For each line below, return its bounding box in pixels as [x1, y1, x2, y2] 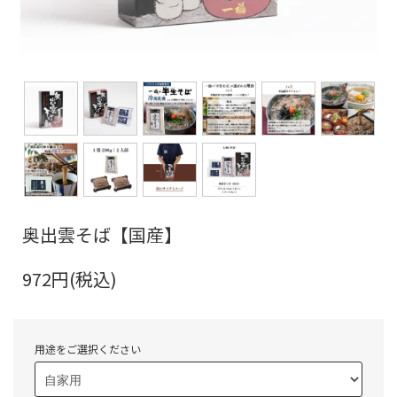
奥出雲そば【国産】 [22, 222, 182, 247]
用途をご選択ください [34, 341, 141, 356]
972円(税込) [22, 266, 117, 292]
